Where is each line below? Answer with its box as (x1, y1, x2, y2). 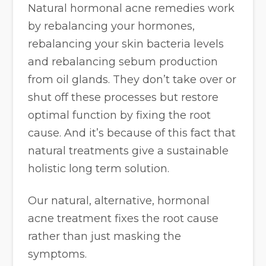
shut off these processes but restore (28, 91, 219, 104)
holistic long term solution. (28, 162, 170, 176)
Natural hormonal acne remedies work (28, 2, 235, 15)
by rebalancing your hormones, (28, 20, 195, 33)
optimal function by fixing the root (28, 109, 211, 122)
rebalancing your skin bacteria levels (28, 37, 224, 51)
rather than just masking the (28, 230, 182, 243)
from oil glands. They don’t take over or (28, 73, 237, 87)
